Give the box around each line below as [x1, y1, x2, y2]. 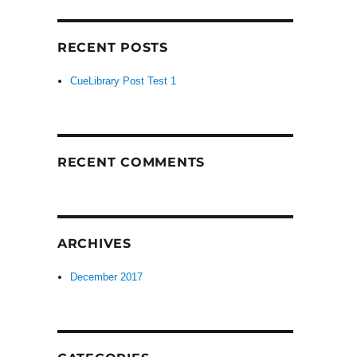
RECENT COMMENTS [57, 155, 206, 171]
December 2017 [70, 271, 143, 284]
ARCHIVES [57, 236, 131, 252]
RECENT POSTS [57, 40, 168, 56]
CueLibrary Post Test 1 [70, 75, 177, 88]
